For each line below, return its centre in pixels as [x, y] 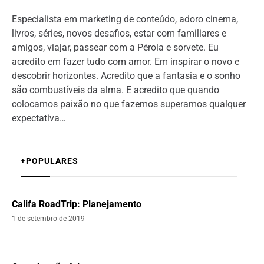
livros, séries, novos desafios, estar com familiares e [119, 33]
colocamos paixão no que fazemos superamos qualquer [129, 104]
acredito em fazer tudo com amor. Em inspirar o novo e [126, 61]
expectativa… [39, 118]
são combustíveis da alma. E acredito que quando [115, 90]
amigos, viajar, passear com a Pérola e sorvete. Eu [115, 47]
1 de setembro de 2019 [48, 218]
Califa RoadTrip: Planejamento [77, 204]
